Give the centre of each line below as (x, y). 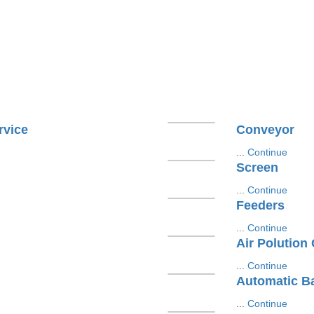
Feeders (260, 205)
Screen (257, 168)
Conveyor (265, 130)
